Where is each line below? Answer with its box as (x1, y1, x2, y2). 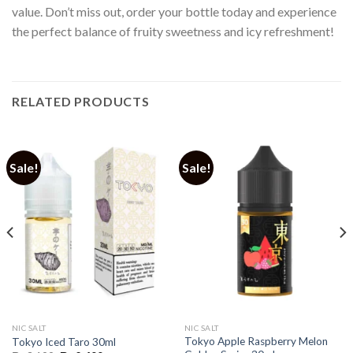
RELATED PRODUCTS (12, 93, 150, 109)
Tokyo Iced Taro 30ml (11, 335, 116, 348)
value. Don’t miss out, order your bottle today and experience (12, 3, 336, 19)
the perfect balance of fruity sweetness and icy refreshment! (12, 23, 334, 39)
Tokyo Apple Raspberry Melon (184, 334, 328, 347)
